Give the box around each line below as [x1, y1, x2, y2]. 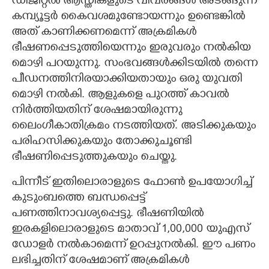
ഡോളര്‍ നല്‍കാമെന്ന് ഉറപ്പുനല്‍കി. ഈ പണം [11, 238, 255, 253]
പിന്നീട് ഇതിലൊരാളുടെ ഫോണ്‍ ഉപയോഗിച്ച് [11, 175, 252, 190]
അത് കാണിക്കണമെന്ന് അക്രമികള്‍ [11, 25, 196, 40]
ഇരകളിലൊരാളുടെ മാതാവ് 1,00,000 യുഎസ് [11, 222, 249, 237]
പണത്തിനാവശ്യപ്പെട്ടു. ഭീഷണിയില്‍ [11, 207, 204, 222]
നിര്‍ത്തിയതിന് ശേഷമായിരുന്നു [11, 103, 182, 118]
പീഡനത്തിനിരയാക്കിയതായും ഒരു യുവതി [11, 72, 242, 87]
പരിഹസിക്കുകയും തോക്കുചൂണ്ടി [11, 134, 192, 150]
